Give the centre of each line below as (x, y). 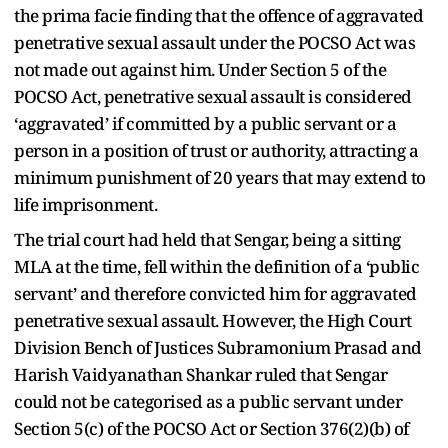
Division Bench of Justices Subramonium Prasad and (218, 347)
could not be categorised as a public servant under (208, 401)
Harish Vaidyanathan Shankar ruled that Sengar (201, 374)
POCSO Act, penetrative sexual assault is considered (213, 96)
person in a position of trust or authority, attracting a (216, 150)
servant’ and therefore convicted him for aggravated (215, 293)
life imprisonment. (85, 204)
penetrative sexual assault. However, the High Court (213, 320)
